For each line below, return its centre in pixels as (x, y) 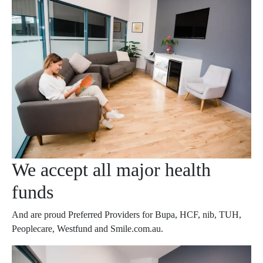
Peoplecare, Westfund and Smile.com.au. (87, 228)
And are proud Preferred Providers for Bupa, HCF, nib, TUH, (127, 214)
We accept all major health (111, 169)
